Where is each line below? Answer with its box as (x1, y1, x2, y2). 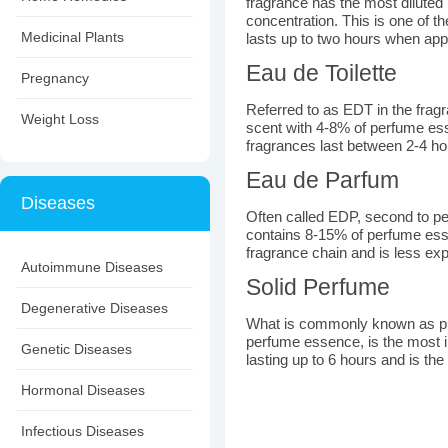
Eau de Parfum (246, 167, 399, 193)
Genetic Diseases (21, 341, 132, 357)
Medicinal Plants (21, 29, 124, 45)
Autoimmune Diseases (21, 259, 163, 275)
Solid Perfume (246, 274, 390, 300)
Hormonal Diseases (21, 382, 145, 398)
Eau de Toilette (246, 60, 397, 86)
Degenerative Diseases (21, 300, 168, 316)
